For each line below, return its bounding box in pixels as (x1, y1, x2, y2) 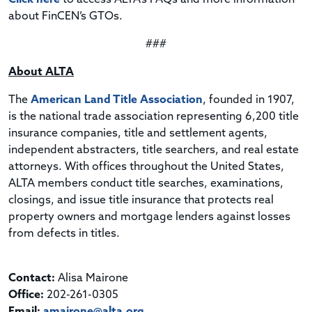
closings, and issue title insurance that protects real (8, 194, 274, 206)
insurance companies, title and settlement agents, (8, 127, 267, 139)
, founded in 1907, (203, 94, 295, 106)
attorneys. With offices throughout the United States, (8, 161, 284, 173)
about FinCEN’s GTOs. (8, 10, 123, 22)
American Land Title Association (31, 94, 203, 106)
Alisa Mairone (55, 272, 128, 284)
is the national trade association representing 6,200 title (8, 111, 299, 123)
